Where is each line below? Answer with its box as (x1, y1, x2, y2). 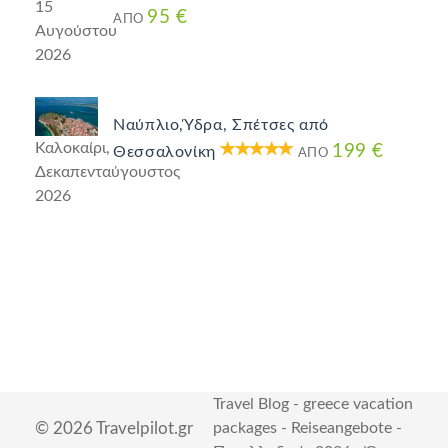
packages (213, 420, 277, 437)
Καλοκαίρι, (35, 140, 110, 157)
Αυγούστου (35, 23, 117, 39)
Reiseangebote (291, 420, 392, 437)
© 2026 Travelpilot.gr (35, 420, 193, 438)
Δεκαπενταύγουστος (35, 164, 180, 181)
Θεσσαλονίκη (113, 144, 217, 160)
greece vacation (303, 396, 413, 413)
